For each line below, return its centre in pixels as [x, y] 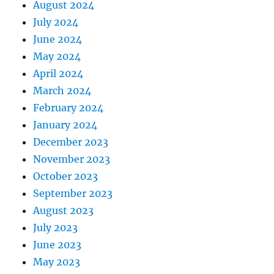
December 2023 [71, 142]
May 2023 [57, 262]
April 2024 [58, 74]
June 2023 [57, 245]
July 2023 [56, 228]
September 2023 [73, 194]
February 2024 [68, 108]
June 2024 [58, 39]
